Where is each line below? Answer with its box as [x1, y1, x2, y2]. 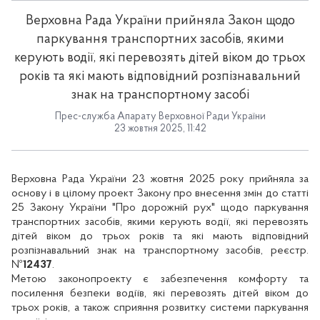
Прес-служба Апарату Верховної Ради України [54, 111, 266, 122]
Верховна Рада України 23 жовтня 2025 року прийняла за [11, 173, 309, 185]
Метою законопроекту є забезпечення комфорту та [11, 273, 309, 285]
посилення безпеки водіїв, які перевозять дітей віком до [11, 287, 309, 299]
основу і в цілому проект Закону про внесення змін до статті [11, 187, 309, 199]
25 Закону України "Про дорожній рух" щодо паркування [11, 201, 309, 214]
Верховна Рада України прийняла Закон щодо [25, 14, 295, 28]
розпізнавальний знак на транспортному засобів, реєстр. [11, 244, 309, 256]
